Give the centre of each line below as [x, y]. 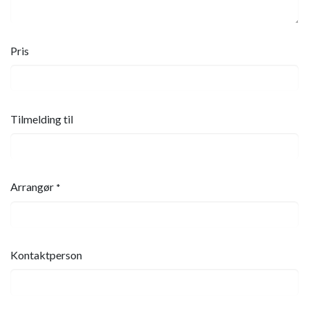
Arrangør [32, 187]
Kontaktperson [46, 255]
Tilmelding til [42, 119]
